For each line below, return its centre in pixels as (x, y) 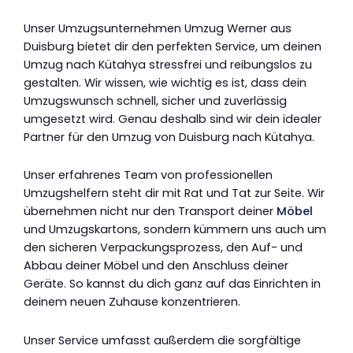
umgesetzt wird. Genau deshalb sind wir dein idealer (173, 119)
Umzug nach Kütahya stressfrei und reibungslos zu (168, 64)
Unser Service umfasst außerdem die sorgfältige (162, 340)
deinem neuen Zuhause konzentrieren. (132, 302)
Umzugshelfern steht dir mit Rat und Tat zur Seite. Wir (174, 193)
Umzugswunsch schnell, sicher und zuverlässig (155, 100)
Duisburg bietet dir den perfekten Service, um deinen (173, 46)
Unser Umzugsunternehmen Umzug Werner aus (158, 28)
